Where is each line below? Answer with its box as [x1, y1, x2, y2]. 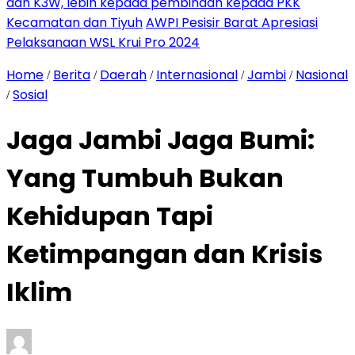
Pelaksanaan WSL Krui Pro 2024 [6, 33, 200, 52]
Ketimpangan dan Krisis [6, 236, 323, 273]
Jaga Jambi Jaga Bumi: [6, 122, 315, 158]
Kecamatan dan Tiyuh [6, 13, 143, 32]
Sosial [13, 86, 48, 104]
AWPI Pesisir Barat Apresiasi [146, 13, 318, 32]
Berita [53, 66, 90, 84]
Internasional [156, 66, 238, 84]
